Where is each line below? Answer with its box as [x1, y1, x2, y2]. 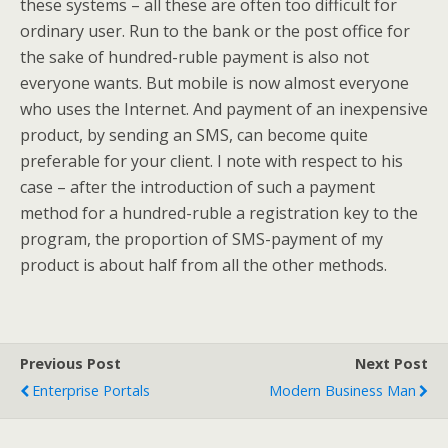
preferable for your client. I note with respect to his [20, 150, 403, 172]
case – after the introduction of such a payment [20, 176, 375, 198]
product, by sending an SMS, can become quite [20, 124, 368, 146]
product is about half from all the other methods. [20, 254, 387, 276]
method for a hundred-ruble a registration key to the [20, 202, 418, 224]
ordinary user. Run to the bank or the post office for [20, 20, 410, 42]
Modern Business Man [269, 381, 416, 400]
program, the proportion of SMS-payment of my [20, 228, 383, 250]
